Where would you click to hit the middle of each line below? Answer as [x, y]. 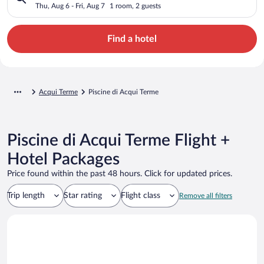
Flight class [141, 195]
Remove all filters [206, 195]
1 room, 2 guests [135, 6]
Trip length [26, 195]
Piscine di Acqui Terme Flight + [118, 140]
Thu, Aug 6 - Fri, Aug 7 [70, 6]
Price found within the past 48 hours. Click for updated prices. [120, 174]
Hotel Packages [63, 159]
